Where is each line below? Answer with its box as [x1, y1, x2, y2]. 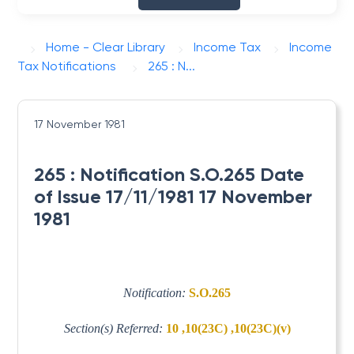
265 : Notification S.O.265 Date [34, 163, 305, 186]
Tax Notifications [17, 58, 117, 73]
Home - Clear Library [46, 40, 166, 55]
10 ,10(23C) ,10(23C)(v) [165, 321, 291, 335]
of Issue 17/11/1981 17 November [34, 185, 313, 208]
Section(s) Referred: [63, 321, 166, 335]
